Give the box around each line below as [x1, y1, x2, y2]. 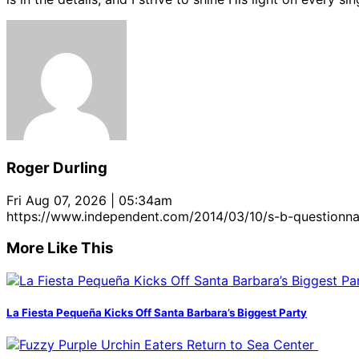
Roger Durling [6, 158, 107, 177]
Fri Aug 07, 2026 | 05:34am [6, 192, 172, 208]
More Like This [6, 239, 114, 258]
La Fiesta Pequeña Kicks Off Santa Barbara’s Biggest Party [6, 306, 307, 320]
